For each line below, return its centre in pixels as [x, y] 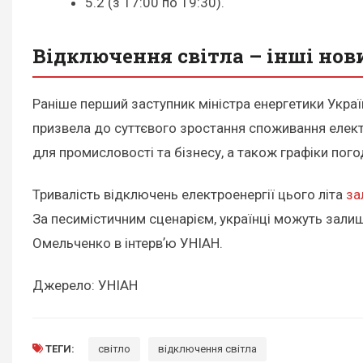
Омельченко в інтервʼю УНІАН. [128, 243]
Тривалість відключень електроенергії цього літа [189, 194]
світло [114, 348]
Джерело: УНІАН [85, 285]
